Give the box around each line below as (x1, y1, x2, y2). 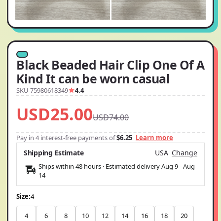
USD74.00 (93, 112, 129, 123)
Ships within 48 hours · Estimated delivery (38, 162, 161, 171)
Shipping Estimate (24, 148, 84, 158)
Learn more (136, 133, 173, 143)
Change (172, 148, 197, 158)
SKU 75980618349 (16, 86, 68, 95)
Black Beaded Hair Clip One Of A (16, 56, 205, 74)
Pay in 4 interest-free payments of (16, 133, 116, 143)
